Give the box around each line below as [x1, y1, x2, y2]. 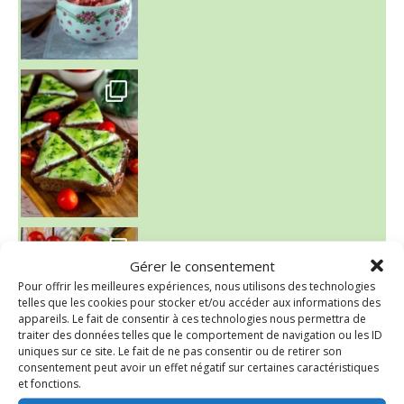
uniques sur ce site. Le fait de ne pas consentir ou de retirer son [18, 343, 342, 359]
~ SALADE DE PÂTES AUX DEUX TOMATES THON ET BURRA [20, 231, 66, 250]
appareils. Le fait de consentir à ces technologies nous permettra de [18, 310, 366, 326]
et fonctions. [18, 375, 81, 391]
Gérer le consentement [129, 256, 275, 275]
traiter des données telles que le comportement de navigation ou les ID [18, 326, 382, 343]
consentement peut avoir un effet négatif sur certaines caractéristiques [18, 359, 379, 375]
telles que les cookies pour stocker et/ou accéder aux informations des [18, 294, 381, 310]
